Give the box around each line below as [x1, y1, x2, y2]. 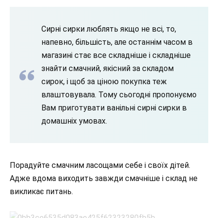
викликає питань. [10, 187, 73, 196]
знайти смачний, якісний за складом [41, 64, 174, 73]
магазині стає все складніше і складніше [41, 51, 191, 60]
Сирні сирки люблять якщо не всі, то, [41, 24, 176, 34]
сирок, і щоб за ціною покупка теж [41, 77, 167, 86]
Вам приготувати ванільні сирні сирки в [41, 103, 187, 112]
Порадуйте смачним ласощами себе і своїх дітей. [10, 161, 190, 170]
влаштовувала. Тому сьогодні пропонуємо [41, 90, 197, 99]
